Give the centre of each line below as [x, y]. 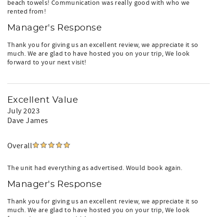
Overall [20, 146]
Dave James [28, 121]
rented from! [27, 12]
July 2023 [24, 111]
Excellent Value [43, 100]
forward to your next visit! [47, 62]
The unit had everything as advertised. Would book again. [95, 168]
